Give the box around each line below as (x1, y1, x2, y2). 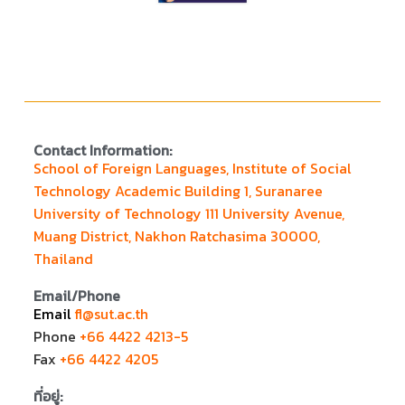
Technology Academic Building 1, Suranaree (33, 180, 323, 202)
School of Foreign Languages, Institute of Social (33, 157, 352, 180)
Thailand (33, 248, 93, 270)
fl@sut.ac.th (74, 303, 148, 325)
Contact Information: (33, 139, 172, 162)
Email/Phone (33, 285, 120, 307)
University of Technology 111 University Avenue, (33, 202, 344, 225)
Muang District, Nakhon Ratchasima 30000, (33, 225, 320, 248)
